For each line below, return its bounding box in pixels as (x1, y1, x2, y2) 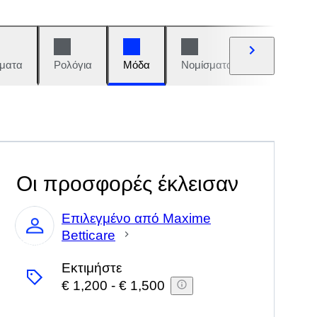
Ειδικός (20, 237, 50, 248)
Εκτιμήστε (62, 260, 122, 275)
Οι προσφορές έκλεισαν (16, 172, 238, 195)
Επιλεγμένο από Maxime (62, 210, 211, 226)
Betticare (62, 227, 115, 243)
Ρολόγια (54, 59, 92, 71)
